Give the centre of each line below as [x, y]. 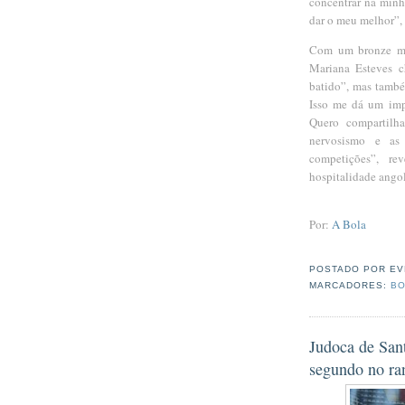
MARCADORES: [350, 286]
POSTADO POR [350, 269]
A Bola [349, 225]
